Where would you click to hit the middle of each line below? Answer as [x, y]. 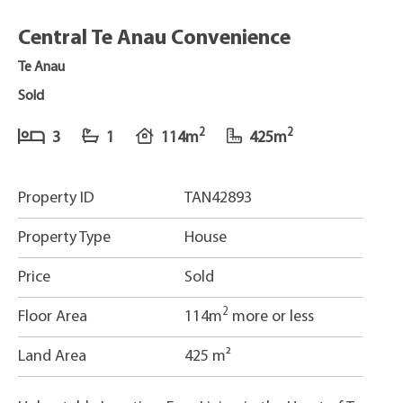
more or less [271, 317]
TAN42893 [218, 198]
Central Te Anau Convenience [154, 39]
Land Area [52, 357]
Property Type [64, 238]
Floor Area [53, 317]
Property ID [56, 198]
